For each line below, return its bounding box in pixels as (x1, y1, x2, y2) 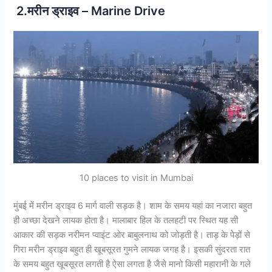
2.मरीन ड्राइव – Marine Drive (13, 3, 166, 18)
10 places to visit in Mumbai (79, 172, 193, 184)
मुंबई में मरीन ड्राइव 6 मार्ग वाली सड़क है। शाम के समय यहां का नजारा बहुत (13, 200, 253, 211)
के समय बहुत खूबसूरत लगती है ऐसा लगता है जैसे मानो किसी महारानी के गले (13, 258, 251, 270)
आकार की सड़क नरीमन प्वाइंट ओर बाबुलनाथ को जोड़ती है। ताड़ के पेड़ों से (13, 229, 251, 240)
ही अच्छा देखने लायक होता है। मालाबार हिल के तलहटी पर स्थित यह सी (13, 214, 239, 226)
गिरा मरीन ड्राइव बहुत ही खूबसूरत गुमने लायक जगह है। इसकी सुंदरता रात (13, 243, 251, 255)
